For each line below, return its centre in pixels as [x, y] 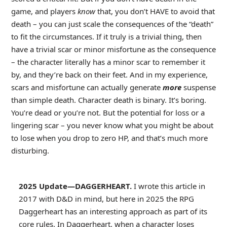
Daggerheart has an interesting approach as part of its [113, 211]
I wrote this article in [169, 186]
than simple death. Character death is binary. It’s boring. [108, 100]
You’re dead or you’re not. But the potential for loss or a [108, 112]
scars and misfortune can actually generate [87, 87]
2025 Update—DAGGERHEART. [76, 186]
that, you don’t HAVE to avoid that [156, 11]
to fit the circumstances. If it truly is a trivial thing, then [106, 36]
